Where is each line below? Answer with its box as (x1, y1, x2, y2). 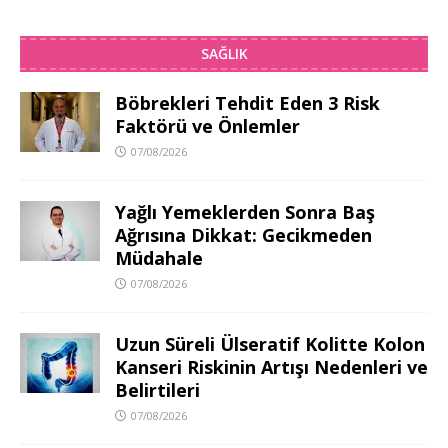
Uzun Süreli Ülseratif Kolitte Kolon (115, 332, 425, 357)
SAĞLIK (200, 44, 248, 64)
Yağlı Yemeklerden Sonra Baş (115, 200, 375, 225)
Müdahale (115, 246, 203, 271)
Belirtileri (115, 378, 200, 403)
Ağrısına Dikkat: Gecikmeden (115, 223, 372, 248)
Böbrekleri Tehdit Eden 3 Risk (115, 91, 380, 116)
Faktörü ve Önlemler (115, 114, 300, 139)
